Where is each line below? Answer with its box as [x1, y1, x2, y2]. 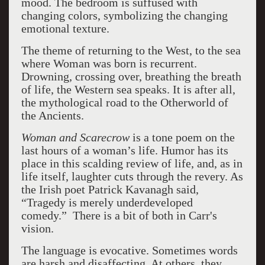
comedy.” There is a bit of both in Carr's [21, 209, 217, 222]
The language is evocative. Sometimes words [21, 244, 238, 257]
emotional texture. [21, 22, 109, 35]
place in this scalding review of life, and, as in [21, 157, 243, 170]
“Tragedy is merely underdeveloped [21, 196, 193, 209]
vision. [21, 222, 54, 235]
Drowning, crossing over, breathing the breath [21, 70, 241, 83]
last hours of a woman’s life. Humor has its [21, 144, 228, 157]
